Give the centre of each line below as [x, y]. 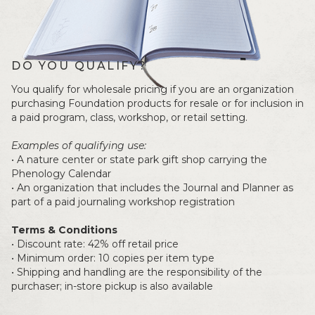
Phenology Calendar [61, 162]
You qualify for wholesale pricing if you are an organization [153, 78]
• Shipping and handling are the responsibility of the [137, 261]
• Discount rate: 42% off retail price [95, 232]
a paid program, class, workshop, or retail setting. [129, 106]
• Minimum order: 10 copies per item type [113, 246]
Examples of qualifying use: [79, 134]
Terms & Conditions [64, 218]
